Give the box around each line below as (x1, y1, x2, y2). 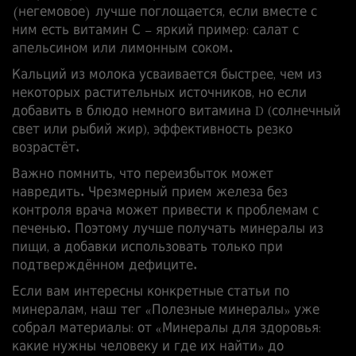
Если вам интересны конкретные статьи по (12, 281, 289, 304)
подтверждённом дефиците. (12, 254, 197, 278)
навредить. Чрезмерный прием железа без (12, 181, 288, 205)
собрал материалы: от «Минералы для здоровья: (12, 317, 321, 341)
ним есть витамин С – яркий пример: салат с (12, 19, 299, 43)
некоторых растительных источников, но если (12, 82, 307, 106)
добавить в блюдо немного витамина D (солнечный (12, 100, 341, 124)
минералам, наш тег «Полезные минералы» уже (12, 299, 319, 323)
